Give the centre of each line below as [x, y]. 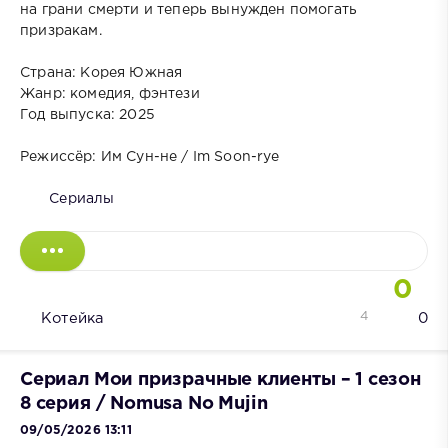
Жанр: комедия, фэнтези [110, 94]
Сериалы [82, 199]
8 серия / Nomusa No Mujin [144, 404]
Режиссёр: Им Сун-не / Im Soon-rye [150, 157]
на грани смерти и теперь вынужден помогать [189, 10]
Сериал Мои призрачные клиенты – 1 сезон [220, 380]
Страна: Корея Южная [101, 73]
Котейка [72, 319]
